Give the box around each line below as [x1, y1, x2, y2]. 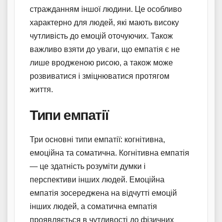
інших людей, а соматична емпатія [30, 202, 157, 211]
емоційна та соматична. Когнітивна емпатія [30, 148, 189, 157]
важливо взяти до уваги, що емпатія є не [30, 45, 180, 54]
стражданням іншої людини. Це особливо [30, 4, 182, 13]
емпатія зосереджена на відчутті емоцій [30, 188, 177, 197]
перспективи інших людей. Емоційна [30, 175, 165, 184]
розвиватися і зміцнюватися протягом [30, 71, 169, 80]
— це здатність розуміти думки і [30, 162, 146, 170]
